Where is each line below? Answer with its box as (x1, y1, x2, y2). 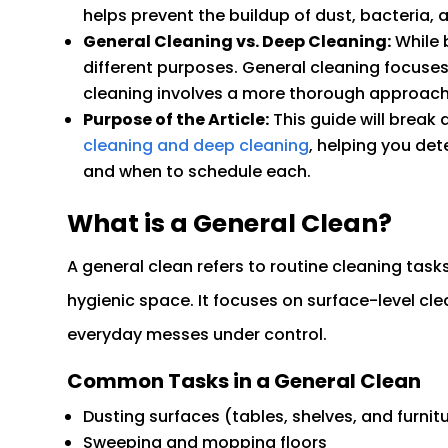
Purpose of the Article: (83, 108, 270, 132)
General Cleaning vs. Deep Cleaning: (83, 30, 392, 54)
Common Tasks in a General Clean (67, 367, 422, 396)
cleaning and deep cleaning (83, 134, 310, 158)
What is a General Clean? (67, 206, 393, 242)
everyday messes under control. (67, 323, 328, 347)
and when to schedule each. (83, 160, 312, 184)
